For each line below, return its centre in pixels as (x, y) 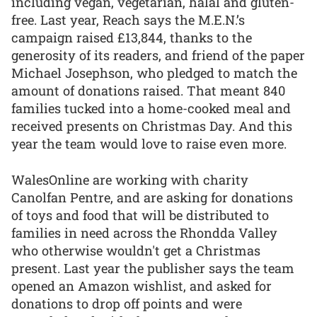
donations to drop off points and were (127, 303)
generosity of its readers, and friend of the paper (158, 56)
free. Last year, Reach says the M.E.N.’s (128, 20)
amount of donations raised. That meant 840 (148, 91)
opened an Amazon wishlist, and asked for (142, 286)
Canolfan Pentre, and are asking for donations (152, 197)
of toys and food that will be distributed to (140, 215)
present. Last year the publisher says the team (153, 268)
